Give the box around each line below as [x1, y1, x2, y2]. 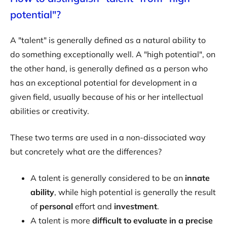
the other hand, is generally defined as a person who [10, 63, 208, 73]
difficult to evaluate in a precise [92, 215, 213, 225]
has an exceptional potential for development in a [10, 78, 197, 88]
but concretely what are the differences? [10, 146, 162, 157]
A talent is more [30, 215, 92, 225]
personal [40, 201, 73, 211]
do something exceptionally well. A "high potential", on [10, 49, 215, 59]
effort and [73, 201, 114, 211]
